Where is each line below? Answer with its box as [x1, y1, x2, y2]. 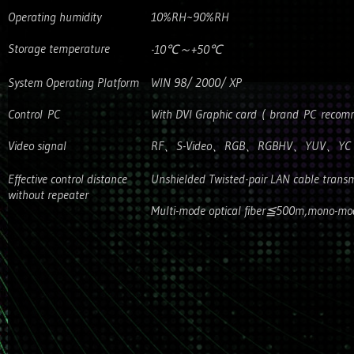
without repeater [8, 186, 88, 202]
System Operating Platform [8, 74, 139, 90]
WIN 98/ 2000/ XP [151, 74, 242, 90]
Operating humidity [8, 9, 101, 24]
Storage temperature [8, 40, 110, 56]
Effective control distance [8, 171, 127, 186]
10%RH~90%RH [151, 9, 229, 24]
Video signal [8, 137, 66, 153]
